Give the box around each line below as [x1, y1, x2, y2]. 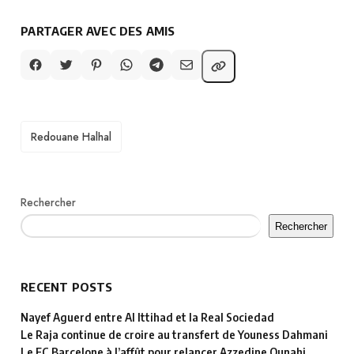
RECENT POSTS [21, 279, 113, 294]
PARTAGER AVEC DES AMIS [21, 24, 175, 38]
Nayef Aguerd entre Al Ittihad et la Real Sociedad [21, 310, 275, 324]
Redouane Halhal [31, 129, 112, 145]
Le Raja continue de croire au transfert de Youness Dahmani [21, 327, 329, 341]
